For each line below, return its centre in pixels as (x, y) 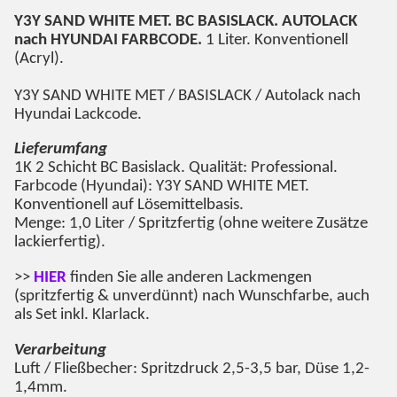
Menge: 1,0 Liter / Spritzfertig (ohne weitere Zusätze (191, 224)
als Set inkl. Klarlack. (82, 315)
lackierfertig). (60, 243)
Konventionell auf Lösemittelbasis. (129, 206)
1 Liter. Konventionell (275, 40)
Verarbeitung (60, 350)
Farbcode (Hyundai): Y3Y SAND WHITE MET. (162, 187)
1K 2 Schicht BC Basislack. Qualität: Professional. (176, 168)
